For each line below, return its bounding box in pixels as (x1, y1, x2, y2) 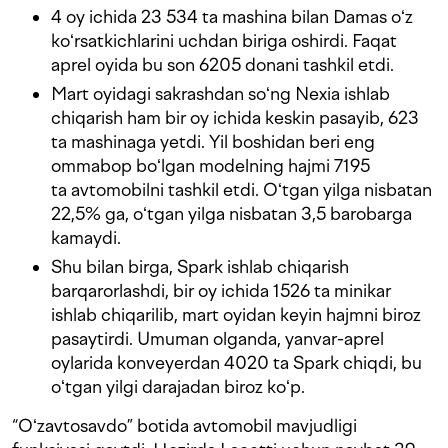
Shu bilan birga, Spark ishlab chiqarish (51, 256, 349, 278)
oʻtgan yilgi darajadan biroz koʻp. (51, 376, 305, 398)
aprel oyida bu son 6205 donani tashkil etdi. (51, 54, 394, 76)
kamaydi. (51, 227, 121, 249)
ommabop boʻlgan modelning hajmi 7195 (51, 155, 370, 177)
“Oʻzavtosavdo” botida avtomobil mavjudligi (12, 415, 357, 437)
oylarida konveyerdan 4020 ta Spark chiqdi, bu (51, 352, 422, 374)
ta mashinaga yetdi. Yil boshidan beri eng (51, 131, 375, 153)
